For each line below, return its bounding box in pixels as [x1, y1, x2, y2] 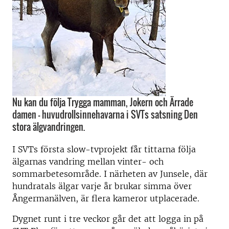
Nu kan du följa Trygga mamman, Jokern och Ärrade [12, 96, 193, 109]
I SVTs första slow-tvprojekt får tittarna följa [12, 144, 196, 154]
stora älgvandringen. [12, 120, 85, 133]
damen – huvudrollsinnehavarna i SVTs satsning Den [12, 108, 198, 121]
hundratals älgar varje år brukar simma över [12, 181, 192, 191]
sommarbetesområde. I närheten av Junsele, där [12, 169, 208, 179]
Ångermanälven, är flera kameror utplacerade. [12, 193, 199, 203]
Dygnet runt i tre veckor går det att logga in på [12, 214, 203, 224]
